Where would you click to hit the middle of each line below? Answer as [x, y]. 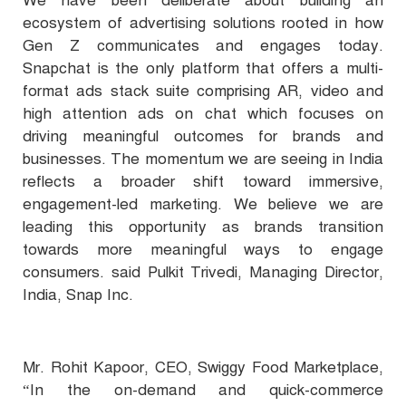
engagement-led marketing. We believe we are [203, 205]
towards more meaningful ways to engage [203, 250]
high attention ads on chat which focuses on [203, 114]
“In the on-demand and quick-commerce [203, 391]
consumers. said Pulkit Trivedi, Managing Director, [203, 273]
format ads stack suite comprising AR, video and [203, 92]
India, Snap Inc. [78, 295]
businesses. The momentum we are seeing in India [203, 159]
